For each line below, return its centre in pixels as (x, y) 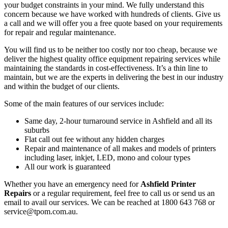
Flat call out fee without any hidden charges (94, 139)
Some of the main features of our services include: (84, 103)
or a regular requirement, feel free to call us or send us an (123, 193)
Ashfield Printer (168, 184)
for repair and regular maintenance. (60, 32)
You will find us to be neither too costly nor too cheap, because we (111, 49)
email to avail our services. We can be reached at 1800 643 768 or (109, 202)
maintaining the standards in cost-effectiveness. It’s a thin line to (106, 68)
